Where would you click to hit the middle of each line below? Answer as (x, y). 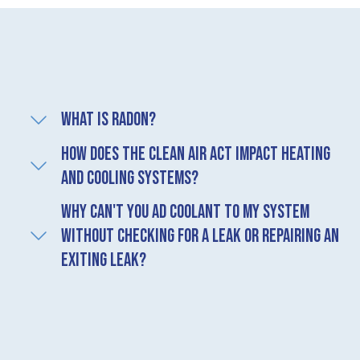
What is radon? (108, 120)
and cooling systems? (129, 178)
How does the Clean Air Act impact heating (195, 154)
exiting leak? (103, 260)
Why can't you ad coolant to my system (185, 212)
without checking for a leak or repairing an (200, 236)
